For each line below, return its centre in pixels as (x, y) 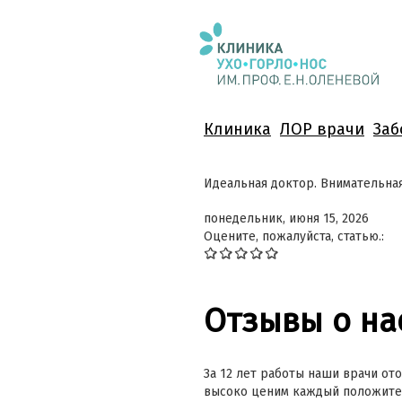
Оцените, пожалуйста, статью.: (296, 236)
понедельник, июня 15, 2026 (286, 218)
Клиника (237, 129)
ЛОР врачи (322, 129)
